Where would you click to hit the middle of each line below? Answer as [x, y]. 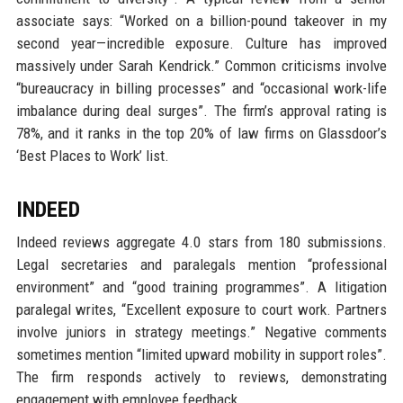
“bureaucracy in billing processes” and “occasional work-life [201, 88]
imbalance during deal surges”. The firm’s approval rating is [201, 110]
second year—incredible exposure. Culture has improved [201, 43]
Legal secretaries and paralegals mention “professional [201, 264]
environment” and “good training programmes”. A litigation [201, 287]
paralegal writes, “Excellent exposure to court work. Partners [201, 309]
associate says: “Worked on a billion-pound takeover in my [201, 20]
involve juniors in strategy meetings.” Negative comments [201, 331]
